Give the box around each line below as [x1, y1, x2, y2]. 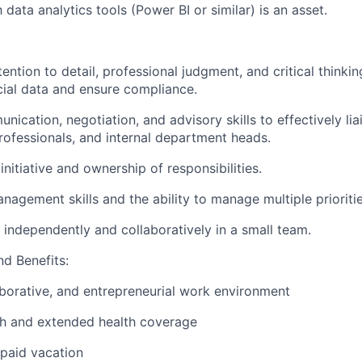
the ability [129, 191, 190, 207]
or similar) [190, 2, 255, 18]
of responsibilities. [150, 160, 262, 176]
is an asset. [255, 2, 327, 18]
